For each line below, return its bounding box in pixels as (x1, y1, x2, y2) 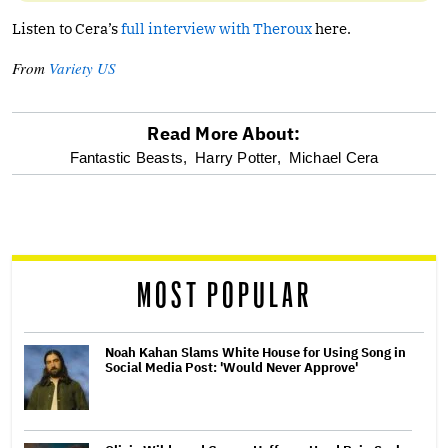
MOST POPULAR (136, 279, 312, 313)
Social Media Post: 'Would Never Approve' (105, 358, 358, 376)
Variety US (49, 57, 116, 78)
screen (11, 193, 111, 224)
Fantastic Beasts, (69, 148, 188, 166)
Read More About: (147, 121, 301, 145)
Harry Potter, (195, 148, 281, 166)
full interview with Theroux (121, 18, 312, 38)
